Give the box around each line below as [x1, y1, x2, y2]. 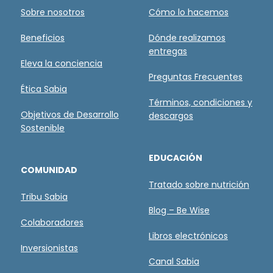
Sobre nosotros [20, 5, 85, 18]
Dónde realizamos [148, 31, 225, 44]
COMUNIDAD [20, 163, 77, 176]
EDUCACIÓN [148, 151, 202, 164]
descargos [148, 109, 193, 122]
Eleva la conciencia [20, 57, 102, 69]
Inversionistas [20, 241, 78, 254]
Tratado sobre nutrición [148, 178, 249, 191]
